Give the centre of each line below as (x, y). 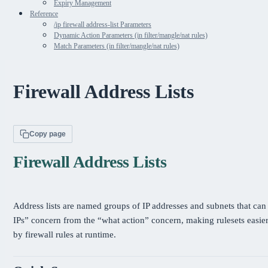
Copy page (47, 134)
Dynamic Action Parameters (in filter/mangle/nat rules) (131, 35)
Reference (44, 13)
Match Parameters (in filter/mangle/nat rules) (117, 46)
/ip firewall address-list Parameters (103, 24)
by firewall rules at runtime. (65, 234)
